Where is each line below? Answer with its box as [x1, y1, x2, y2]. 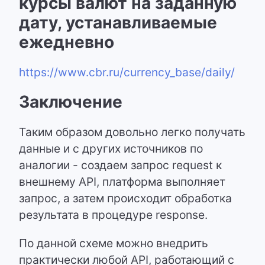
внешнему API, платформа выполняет [19, 174, 225, 189]
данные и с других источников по [19, 141, 203, 156]
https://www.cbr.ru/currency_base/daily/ [19, 65, 235, 80]
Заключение [19, 92, 122, 112]
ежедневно [19, 32, 114, 53]
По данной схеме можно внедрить [19, 236, 208, 251]
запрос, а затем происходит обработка [19, 191, 232, 206]
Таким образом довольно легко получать [19, 125, 245, 140]
